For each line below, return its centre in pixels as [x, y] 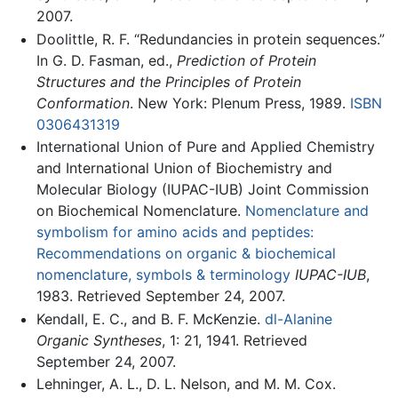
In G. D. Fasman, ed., [106, 60]
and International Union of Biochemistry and [184, 168]
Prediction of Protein [246, 60]
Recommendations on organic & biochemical [186, 254]
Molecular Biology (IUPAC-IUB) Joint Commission [202, 190]
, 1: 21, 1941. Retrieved [234, 340]
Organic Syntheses [99, 340]
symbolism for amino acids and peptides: [175, 232]
